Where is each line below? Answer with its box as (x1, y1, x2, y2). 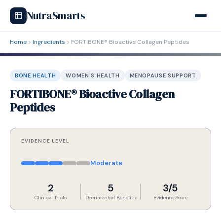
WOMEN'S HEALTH (66, 72, 120, 79)
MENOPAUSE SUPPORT (129, 72, 196, 79)
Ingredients (33, 38, 65, 46)
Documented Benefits (85, 194, 136, 201)
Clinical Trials (35, 194, 67, 201)
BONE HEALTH (15, 72, 56, 79)
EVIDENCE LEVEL (21, 138, 70, 144)
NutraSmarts (27, 8, 85, 23)
